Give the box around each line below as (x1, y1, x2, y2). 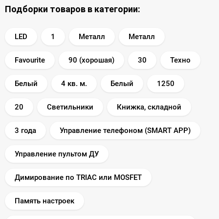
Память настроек (15, 196, 74, 205)
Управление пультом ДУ (15, 149, 99, 158)
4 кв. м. (61, 79, 87, 88)
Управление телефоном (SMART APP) (60, 126, 191, 135)
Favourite (15, 55, 45, 65)
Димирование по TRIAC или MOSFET (15, 173, 142, 182)
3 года (15, 126, 36, 135)
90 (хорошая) (68, 55, 114, 65)
